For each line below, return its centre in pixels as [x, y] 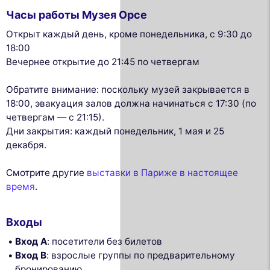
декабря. [26, 145]
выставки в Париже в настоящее [162, 172]
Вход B [31, 255]
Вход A [31, 241]
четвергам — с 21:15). [55, 117]
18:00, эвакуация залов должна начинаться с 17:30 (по [131, 103]
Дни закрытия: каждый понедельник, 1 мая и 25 [115, 131]
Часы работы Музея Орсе [77, 14]
